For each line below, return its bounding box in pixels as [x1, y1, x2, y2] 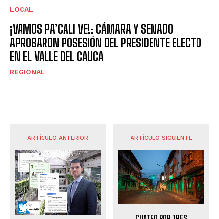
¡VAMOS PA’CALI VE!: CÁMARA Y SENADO [10, 22, 173, 37]
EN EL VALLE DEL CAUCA [10, 49, 104, 64]
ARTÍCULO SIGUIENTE [131, 134, 193, 142]
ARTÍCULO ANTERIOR [27, 134, 88, 142]
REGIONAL [10, 68, 45, 76]
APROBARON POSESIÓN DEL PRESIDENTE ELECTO [10, 36, 201, 50]
